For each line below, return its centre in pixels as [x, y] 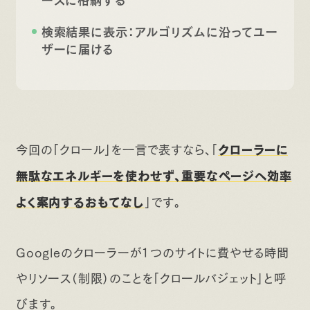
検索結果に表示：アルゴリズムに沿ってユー [159, 30]
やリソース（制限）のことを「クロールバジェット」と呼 [151, 276]
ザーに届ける [77, 47]
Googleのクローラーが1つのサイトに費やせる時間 [152, 251]
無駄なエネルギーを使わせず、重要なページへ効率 [154, 175]
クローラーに [253, 149]
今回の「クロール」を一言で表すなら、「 [117, 148]
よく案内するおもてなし [80, 202]
